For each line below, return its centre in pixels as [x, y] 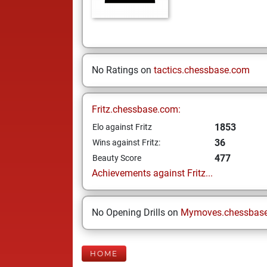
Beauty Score [117, 158]
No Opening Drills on [136, 212]
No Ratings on [123, 70]
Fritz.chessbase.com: [136, 109]
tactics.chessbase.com [202, 70]
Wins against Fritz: [126, 142]
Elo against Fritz [122, 127]
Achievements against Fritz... [152, 173]
